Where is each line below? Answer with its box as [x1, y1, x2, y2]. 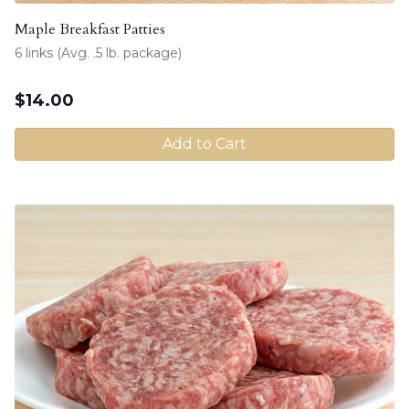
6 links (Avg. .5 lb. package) [15, 44, 182, 61]
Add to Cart [163, 134, 246, 152]
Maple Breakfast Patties [15, 18, 165, 39]
